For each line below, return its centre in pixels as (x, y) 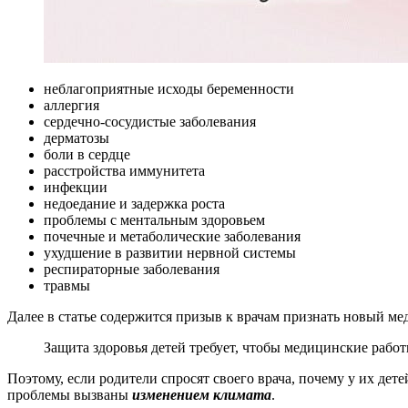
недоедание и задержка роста (134, 203)
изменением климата (202, 394)
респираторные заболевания (132, 269)
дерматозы (76, 138)
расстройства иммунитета (124, 170)
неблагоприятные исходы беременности (169, 88)
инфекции (76, 187)
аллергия (71, 105)
